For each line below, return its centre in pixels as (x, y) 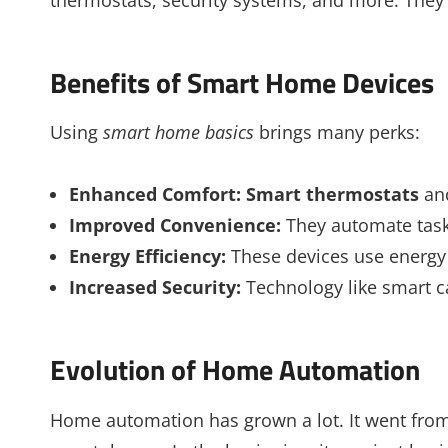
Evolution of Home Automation (235, 370)
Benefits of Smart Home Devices (242, 82)
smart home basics (178, 131)
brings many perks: (337, 131)
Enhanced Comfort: (154, 194)
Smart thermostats (332, 194)
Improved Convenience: (174, 225)
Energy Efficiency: (147, 256)
